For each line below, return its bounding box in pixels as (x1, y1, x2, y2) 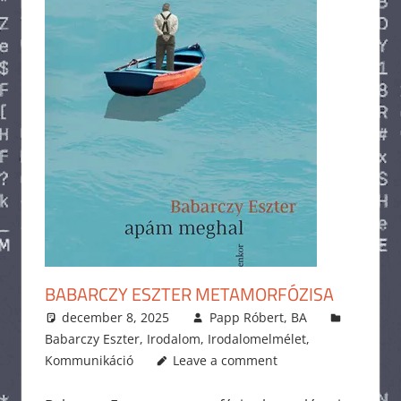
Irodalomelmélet (207, 329, 306, 347)
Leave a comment (173, 351, 278, 369)
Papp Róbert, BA (209, 308, 307, 326)
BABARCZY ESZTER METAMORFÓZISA (44, 279, 334, 308)
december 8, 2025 (62, 308, 170, 326)
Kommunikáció (44, 351, 133, 369)
